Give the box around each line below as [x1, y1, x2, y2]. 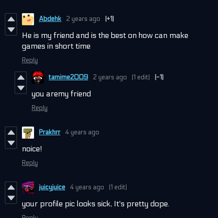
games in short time [22, 41, 91, 51]
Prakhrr [39, 128, 60, 137]
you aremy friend [32, 89, 93, 98]
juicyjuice [39, 183, 65, 192]
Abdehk [39, 15, 61, 23]
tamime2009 [49, 73, 88, 82]
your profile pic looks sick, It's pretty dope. [22, 199, 169, 208]
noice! [22, 144, 42, 153]
